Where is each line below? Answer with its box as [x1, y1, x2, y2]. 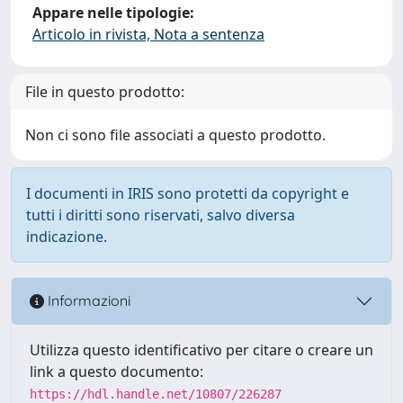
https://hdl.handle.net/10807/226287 [30, 386, 282, 401]
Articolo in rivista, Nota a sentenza [32, 23, 264, 44]
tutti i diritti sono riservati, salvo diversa [26, 204, 295, 225]
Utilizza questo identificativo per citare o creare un [30, 339, 373, 360]
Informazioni [44, 291, 130, 310]
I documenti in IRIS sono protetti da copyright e [26, 183, 349, 203]
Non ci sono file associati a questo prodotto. [25, 124, 326, 145]
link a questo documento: [30, 361, 203, 381]
